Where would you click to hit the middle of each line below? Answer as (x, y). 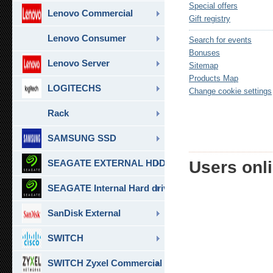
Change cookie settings (230, 91)
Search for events (220, 40)
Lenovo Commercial (90, 13)
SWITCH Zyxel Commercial (105, 263)
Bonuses (204, 53)
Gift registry (210, 19)
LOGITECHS (74, 88)
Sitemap (204, 66)
